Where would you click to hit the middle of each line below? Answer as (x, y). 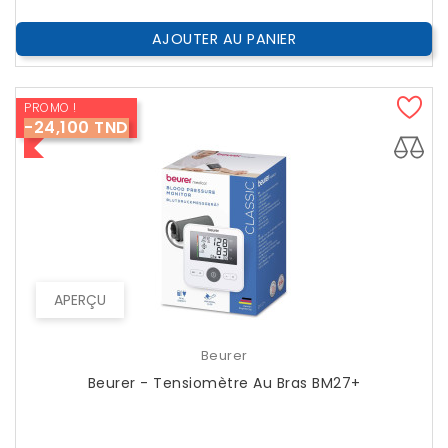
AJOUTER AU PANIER (224, 39)
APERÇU (80, 300)
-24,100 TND (76, 128)
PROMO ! (50, 108)
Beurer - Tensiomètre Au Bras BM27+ (336, 383)
